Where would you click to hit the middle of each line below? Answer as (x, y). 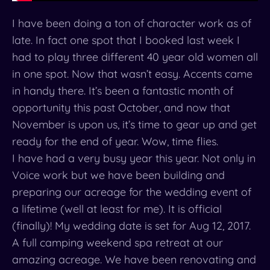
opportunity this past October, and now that (121, 108)
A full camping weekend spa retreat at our (118, 243)
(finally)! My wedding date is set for (101, 226)
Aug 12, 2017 (219, 226)
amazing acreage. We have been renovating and (134, 260)
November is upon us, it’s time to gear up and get (134, 125)
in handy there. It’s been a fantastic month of (123, 91)
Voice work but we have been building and (118, 175)
